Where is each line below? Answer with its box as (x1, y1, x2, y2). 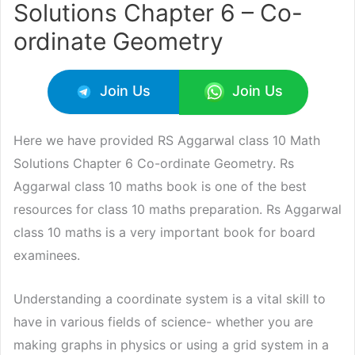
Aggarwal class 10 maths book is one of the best (13, 178, 307, 195)
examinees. (13, 247, 80, 264)
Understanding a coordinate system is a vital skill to (13, 290, 326, 307)
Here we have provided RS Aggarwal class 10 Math (13, 132, 320, 149)
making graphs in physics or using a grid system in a (13, 336, 329, 353)
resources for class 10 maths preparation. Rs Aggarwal (13, 201, 342, 218)
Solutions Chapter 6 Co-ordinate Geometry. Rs (13, 155, 294, 172)
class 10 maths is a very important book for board (13, 224, 315, 241)
